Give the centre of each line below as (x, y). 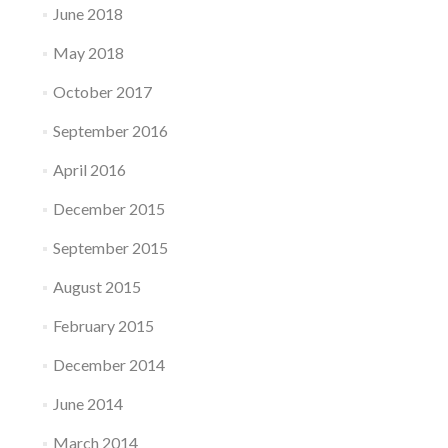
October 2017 (102, 91)
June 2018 (87, 13)
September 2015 (110, 247)
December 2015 (108, 208)
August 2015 (96, 286)
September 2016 (110, 130)
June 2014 (87, 403)
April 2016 (89, 169)
